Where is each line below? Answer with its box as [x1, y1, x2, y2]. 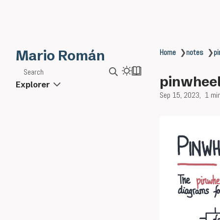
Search [24, 66, 44, 77]
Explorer [16, 80, 50, 89]
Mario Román [16, 47, 105, 64]
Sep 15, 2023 [160, 90, 199, 100]
